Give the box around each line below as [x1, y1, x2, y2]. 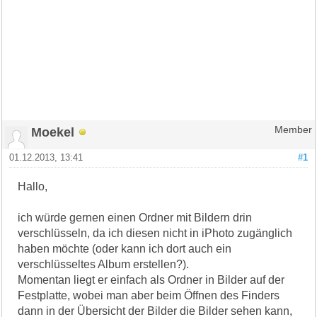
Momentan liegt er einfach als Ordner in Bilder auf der [18, 273, 285, 286]
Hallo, [18, 180, 48, 192]
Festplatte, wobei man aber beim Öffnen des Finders [18, 289, 280, 301]
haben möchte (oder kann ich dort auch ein [18, 242, 232, 255]
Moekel [31, 124, 75, 139]
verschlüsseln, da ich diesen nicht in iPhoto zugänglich [18, 226, 293, 239]
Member [274, 124, 312, 135]
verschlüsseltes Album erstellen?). [18, 258, 190, 270]
